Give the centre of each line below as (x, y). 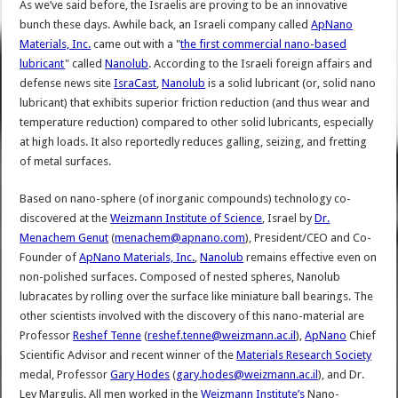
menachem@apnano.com (180, 238)
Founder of (50, 258)
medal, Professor (65, 375)
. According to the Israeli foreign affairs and (261, 64)
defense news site (67, 84)
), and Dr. (342, 375)
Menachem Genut (64, 238)
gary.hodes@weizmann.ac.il (247, 375)
